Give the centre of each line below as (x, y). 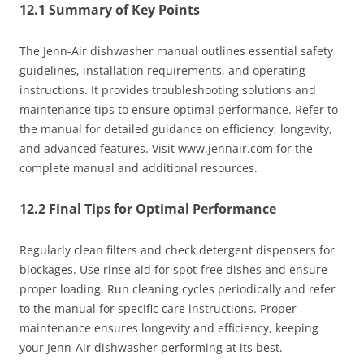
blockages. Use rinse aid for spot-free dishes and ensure (173, 270)
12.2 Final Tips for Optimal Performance (148, 209)
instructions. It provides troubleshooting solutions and (168, 90)
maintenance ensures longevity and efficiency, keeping (169, 328)
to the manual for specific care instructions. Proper (158, 309)
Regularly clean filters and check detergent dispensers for (177, 250)
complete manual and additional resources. (139, 168)
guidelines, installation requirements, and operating (162, 71)
